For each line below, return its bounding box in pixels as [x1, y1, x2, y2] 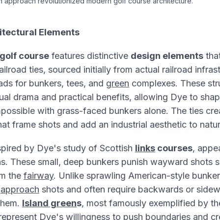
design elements [131, 51, 203, 61]
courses [155, 143, 192, 153]
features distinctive [49, 51, 131, 61]
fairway [24, 170, 54, 181]
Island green [22, 198, 77, 208]
